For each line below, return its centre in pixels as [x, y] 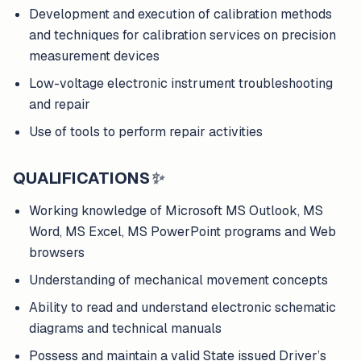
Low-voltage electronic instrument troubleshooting [181, 83]
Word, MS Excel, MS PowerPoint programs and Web [183, 232]
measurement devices [94, 56]
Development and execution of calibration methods [180, 14]
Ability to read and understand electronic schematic [183, 307]
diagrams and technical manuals [125, 328]
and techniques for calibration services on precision [183, 35]
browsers [57, 253]
